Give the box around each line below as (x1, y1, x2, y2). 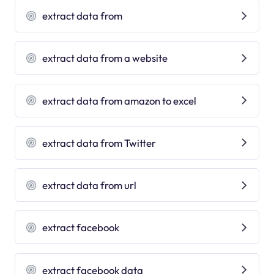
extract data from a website (42, 51, 168, 65)
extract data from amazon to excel (42, 94, 197, 107)
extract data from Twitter (42, 136, 157, 149)
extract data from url (42, 179, 137, 192)
